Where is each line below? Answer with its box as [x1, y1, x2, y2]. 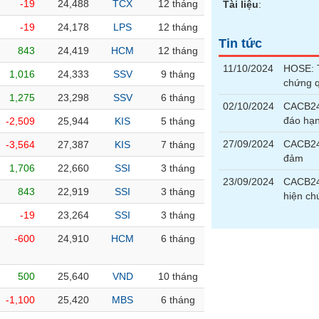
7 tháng [161, 139, 195, 150]
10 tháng [158, 271, 198, 282]
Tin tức [219, 36, 263, 51]
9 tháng [161, 68, 195, 80]
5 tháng [161, 115, 195, 127]
